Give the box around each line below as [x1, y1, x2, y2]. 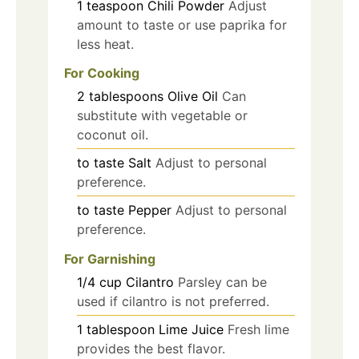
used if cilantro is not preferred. [77, 293, 269, 310]
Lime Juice [159, 321, 224, 338]
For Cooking [64, 65, 139, 82]
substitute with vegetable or [77, 107, 248, 124]
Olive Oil [167, 88, 218, 105]
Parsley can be [178, 274, 267, 291]
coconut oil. [77, 127, 148, 143]
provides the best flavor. [77, 341, 225, 357]
